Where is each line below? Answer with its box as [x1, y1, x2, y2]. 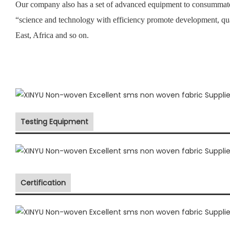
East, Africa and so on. [15, 30, 89, 40]
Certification [21, 177, 66, 188]
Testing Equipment [21, 116, 88, 127]
